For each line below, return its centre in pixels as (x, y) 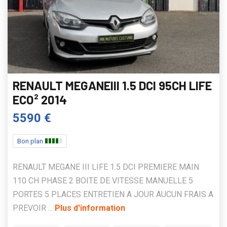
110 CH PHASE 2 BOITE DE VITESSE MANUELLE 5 (103, 181)
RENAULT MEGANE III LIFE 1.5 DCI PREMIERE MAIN (106, 167)
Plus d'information (90, 208)
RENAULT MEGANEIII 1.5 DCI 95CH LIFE (112, 86)
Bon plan (31, 141)
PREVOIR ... (34, 208)
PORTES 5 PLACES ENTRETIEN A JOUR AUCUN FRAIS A (113, 195)
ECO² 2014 (40, 100)
